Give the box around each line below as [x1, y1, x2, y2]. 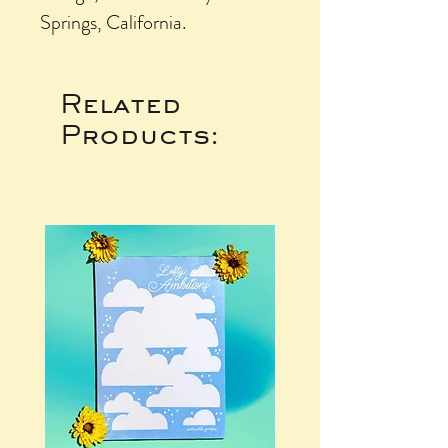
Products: [60, 117, 219, 150]
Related [60, 86, 181, 119]
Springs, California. [40, 7, 190, 37]
